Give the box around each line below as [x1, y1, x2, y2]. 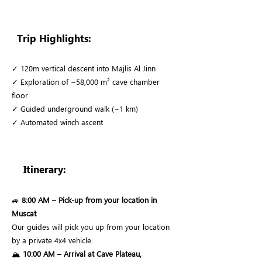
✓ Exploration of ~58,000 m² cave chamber [12, 77, 160, 87]
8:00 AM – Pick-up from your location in [22, 195, 157, 205]
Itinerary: [23, 163, 66, 176]
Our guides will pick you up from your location [12, 222, 170, 232]
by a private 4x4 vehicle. [12, 235, 93, 245]
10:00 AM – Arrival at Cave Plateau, [23, 249, 142, 258]
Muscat [12, 208, 36, 218]
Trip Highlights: [17, 32, 91, 45]
